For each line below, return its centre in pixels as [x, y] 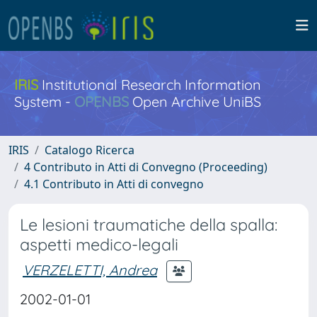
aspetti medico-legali [99, 244]
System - [44, 102]
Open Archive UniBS [195, 102]
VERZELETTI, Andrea [90, 270]
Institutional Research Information [150, 85]
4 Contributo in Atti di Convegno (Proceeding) [146, 167]
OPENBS [102, 102]
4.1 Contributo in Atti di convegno [114, 184]
